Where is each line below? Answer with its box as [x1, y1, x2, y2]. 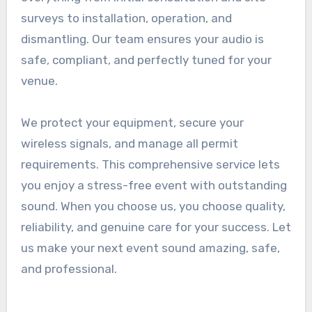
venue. [20, 74, 61, 88]
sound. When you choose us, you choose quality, [20, 199, 286, 214]
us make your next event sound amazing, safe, [20, 241, 280, 256]
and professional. [20, 262, 117, 276]
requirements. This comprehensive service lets [20, 157, 280, 172]
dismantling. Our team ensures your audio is [20, 32, 264, 47]
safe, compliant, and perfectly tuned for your [20, 53, 272, 68]
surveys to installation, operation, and [20, 11, 232, 26]
